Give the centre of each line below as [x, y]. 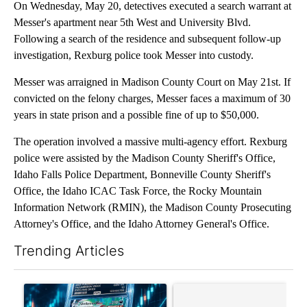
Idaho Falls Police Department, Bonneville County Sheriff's [142, 174]
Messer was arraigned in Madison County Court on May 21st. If [152, 82]
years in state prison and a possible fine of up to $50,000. [136, 114]
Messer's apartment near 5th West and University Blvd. [132, 22]
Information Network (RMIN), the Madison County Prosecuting [152, 207]
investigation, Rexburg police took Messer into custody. [134, 55]
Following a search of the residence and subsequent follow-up [147, 38]
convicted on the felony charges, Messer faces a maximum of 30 [152, 98]
